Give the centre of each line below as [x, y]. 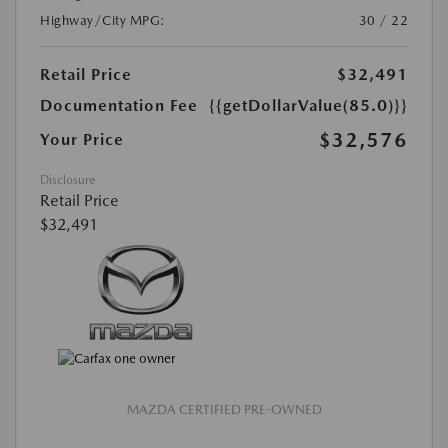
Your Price [82, 140]
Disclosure [67, 180]
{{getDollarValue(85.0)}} [308, 106]
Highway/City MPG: [103, 21]
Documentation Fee [119, 106]
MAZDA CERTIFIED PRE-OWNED [224, 409]
